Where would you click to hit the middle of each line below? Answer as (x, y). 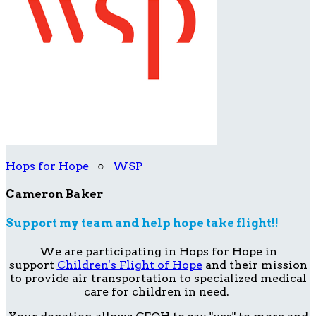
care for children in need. (158, 291)
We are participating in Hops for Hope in (158, 251)
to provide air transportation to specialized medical (158, 278)
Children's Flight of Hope (129, 265)
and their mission (255, 265)
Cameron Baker (54, 195)
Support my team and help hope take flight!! (142, 223)
